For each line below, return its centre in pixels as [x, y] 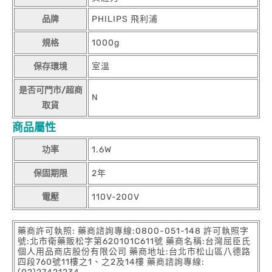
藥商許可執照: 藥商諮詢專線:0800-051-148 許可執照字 [133, 231]
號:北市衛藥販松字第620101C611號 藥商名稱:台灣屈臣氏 [134, 241]
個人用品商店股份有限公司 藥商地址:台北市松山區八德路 [134, 252]
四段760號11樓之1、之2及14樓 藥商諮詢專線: [111, 262]
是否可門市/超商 [50, 90]
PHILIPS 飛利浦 [125, 19]
